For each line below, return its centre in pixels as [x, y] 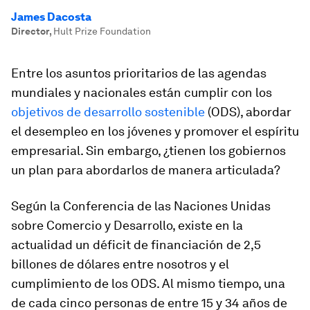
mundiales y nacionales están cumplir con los [142, 92]
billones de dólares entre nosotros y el [120, 264]
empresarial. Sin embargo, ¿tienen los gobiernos [148, 151]
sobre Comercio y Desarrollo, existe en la [127, 225]
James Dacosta [51, 17]
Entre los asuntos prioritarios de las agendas [139, 73]
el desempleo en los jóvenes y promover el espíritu [155, 131]
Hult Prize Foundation [102, 31]
